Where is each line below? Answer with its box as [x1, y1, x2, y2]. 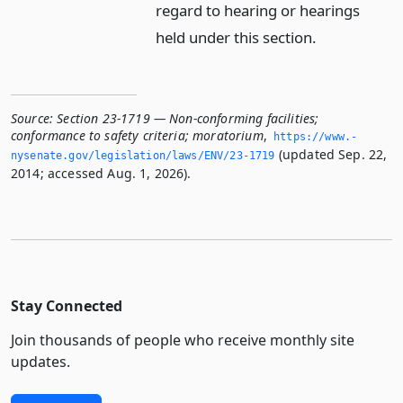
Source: [11, 109, 54, 127]
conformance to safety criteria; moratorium [11, 126, 264, 144]
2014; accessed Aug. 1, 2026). [11, 164, 192, 182]
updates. [11, 351, 70, 372]
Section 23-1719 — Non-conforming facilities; [57, 109, 319, 127]
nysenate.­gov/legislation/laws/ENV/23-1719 [11, 148, 275, 162]
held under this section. [156, 26, 318, 48]
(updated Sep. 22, [274, 145, 388, 163]
